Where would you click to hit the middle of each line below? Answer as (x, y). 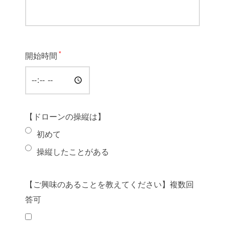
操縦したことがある (73, 152)
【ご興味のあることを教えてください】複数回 (109, 184)
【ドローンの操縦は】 (65, 117)
